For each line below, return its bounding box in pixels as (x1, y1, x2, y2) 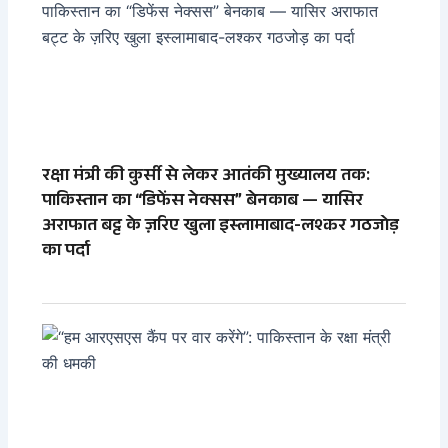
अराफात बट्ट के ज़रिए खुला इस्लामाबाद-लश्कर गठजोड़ (42, 212, 400, 243)
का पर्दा (42, 237, 91, 268)
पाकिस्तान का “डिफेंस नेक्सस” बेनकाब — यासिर (42, 187, 364, 218)
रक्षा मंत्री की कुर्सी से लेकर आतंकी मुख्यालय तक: (42, 162, 371, 193)
